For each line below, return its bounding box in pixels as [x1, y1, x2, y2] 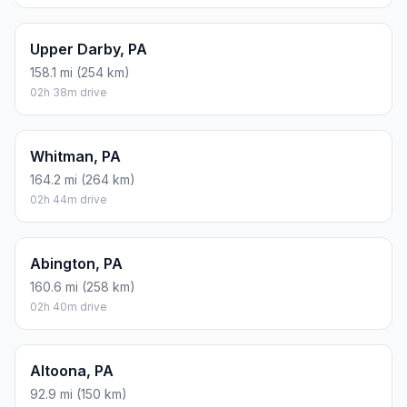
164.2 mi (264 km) [30, 172, 135, 188]
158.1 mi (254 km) [30, 65, 130, 81]
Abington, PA [30, 254, 123, 273]
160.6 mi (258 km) [30, 279, 135, 295]
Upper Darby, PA [30, 40, 147, 59]
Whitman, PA [30, 147, 121, 166]
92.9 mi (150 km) [30, 386, 127, 402]
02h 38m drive [30, 85, 107, 100]
